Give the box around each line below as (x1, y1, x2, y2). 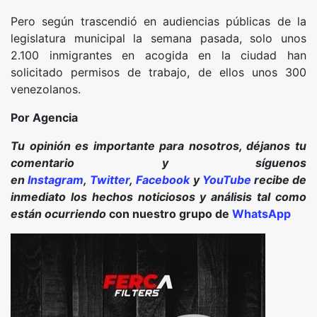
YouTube (202, 173, 251, 188)
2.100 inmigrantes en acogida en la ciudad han (11, 48, 306, 63)
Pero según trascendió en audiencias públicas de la (11, 14, 306, 29)
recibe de (250, 173, 307, 188)
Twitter (90, 173, 130, 188)
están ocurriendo (11, 207, 106, 221)
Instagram (28, 173, 84, 188)
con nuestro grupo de (106, 207, 232, 221)
